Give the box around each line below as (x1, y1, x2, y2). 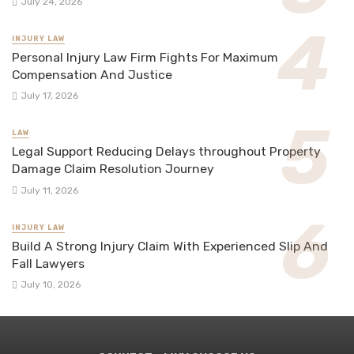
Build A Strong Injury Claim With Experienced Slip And (12, 238, 328, 254)
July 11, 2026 (20, 184, 78, 196)
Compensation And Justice (12, 67, 172, 83)
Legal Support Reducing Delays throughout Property (12, 144, 321, 160)
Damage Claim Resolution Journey (12, 161, 214, 177)
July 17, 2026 (20, 90, 78, 102)
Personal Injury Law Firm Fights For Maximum (12, 50, 278, 66)
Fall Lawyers (12, 255, 85, 271)
